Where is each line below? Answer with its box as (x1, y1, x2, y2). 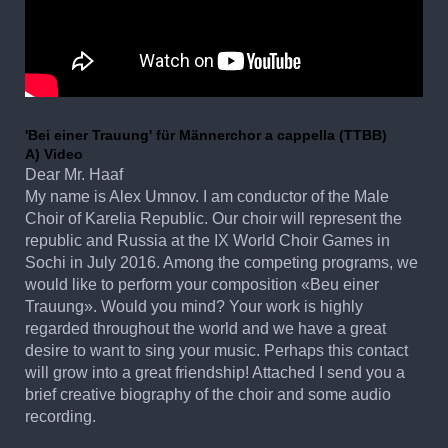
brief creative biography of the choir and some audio (25, 385, 391, 403)
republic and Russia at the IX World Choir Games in (25, 231, 390, 249)
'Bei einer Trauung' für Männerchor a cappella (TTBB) (25, 126, 387, 143)
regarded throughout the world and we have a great (25, 319, 386, 337)
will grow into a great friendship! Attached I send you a (25, 363, 405, 381)
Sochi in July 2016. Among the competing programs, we (25, 253, 418, 271)
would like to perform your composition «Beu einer (25, 275, 379, 293)
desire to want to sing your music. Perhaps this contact (25, 341, 408, 359)
